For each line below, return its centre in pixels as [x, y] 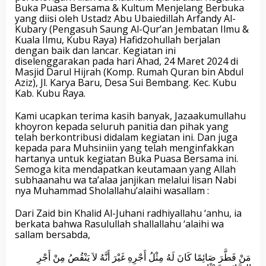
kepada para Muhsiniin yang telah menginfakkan [124, 148]
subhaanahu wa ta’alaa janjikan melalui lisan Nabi [126, 180]
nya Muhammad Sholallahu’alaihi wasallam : [112, 191]
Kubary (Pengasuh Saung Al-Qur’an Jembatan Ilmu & [132, 29]
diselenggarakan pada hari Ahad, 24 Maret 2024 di [126, 61]
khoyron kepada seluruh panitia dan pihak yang [122, 126]
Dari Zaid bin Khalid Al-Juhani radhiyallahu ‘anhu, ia [128, 213]
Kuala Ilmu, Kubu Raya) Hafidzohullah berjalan [118, 40]
